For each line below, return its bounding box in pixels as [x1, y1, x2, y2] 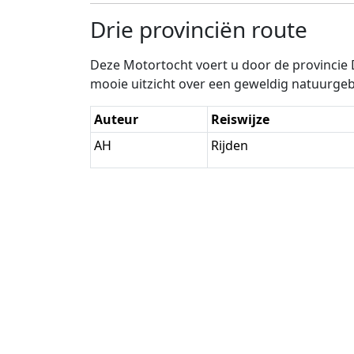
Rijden [211, 136, 248, 154]
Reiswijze [211, 110, 269, 128]
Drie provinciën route [90, 13, 307, 44]
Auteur [94, 110, 138, 128]
